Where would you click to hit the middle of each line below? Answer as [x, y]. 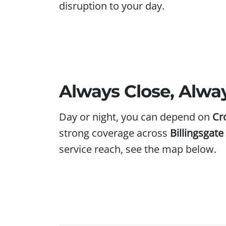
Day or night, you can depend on [136, 117]
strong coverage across [115, 133]
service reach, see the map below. [138, 149]
